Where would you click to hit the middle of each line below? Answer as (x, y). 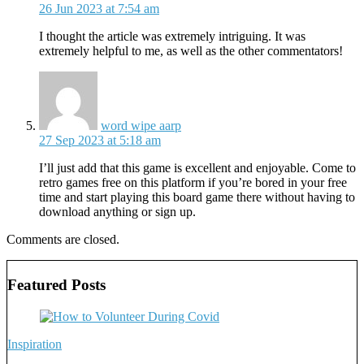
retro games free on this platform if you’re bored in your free (193, 183)
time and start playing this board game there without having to (197, 197)
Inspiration (35, 344)
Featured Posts (56, 284)
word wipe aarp (141, 126)
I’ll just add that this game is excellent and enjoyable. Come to (197, 168)
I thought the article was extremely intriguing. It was (172, 37)
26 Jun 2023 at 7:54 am (99, 9)
